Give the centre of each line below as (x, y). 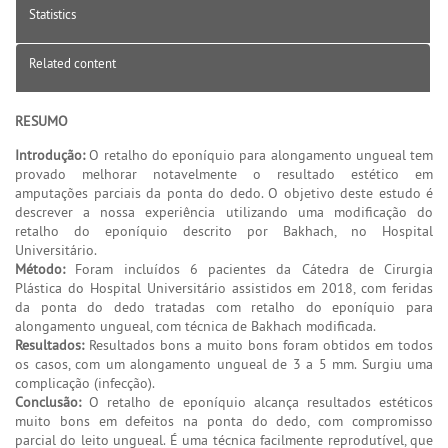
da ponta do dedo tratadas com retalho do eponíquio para (224, 306)
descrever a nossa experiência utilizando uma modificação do (224, 211)
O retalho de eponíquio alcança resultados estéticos (257, 401)
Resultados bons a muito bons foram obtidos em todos (258, 344)
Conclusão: (48, 401)
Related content (72, 62)
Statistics (52, 13)
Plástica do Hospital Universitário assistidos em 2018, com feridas (224, 287)
